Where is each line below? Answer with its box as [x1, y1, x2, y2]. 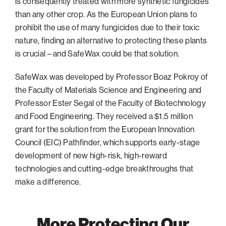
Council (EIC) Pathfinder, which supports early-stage [15, 137, 200, 147]
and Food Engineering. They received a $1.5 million [15, 110, 193, 121]
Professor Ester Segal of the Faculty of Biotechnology [15, 97, 206, 108]
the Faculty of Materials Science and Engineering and [15, 84, 202, 95]
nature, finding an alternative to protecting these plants [15, 35, 207, 45]
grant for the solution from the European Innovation [15, 124, 195, 134]
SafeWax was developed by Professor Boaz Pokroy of [15, 71, 208, 82]
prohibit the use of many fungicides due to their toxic [15, 22, 200, 32]
